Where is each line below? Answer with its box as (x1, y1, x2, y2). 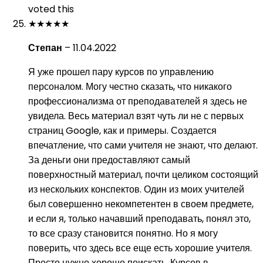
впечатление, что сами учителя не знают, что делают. (28, 139, 258, 152)
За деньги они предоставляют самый (28, 153, 190, 167)
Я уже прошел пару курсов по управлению (28, 65, 214, 79)
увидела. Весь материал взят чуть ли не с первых (28, 109, 244, 123)
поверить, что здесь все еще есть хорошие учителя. (28, 241, 252, 255)
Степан (28, 41, 65, 55)
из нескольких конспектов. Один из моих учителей (28, 183, 244, 196)
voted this (28, 2, 74, 16)
